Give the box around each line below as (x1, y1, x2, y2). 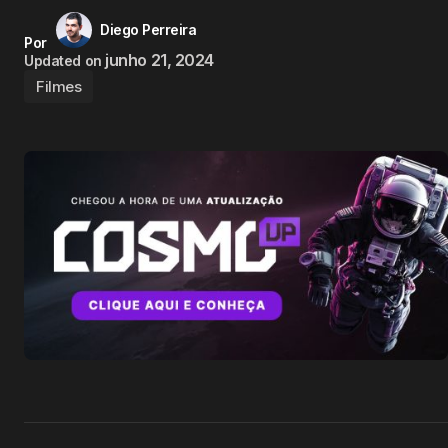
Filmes (36, 77, 82, 96)
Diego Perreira (100, 21, 197, 38)
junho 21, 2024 (105, 50, 214, 70)
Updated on (24, 52, 102, 69)
